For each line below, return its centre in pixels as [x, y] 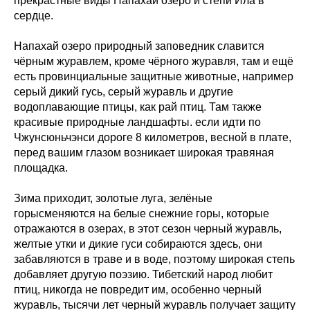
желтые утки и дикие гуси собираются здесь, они [138, 244]
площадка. [41, 168]
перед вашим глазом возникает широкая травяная [144, 153]
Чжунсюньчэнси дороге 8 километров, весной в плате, [153, 137]
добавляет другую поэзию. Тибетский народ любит [143, 274]
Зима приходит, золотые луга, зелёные [113, 198]
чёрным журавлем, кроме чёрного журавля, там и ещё [154, 61]
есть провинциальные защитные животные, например [154, 76]
